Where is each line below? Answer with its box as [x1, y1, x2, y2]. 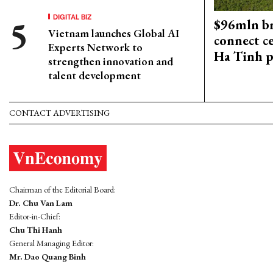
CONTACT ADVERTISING [9, 107, 110, 118]
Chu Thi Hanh [9, 224, 62, 236]
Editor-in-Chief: [9, 211, 60, 222]
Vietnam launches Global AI [48, 26, 179, 40]
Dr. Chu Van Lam [9, 197, 73, 209]
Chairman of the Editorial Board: [9, 184, 116, 196]
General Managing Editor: [9, 238, 94, 249]
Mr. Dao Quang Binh [9, 251, 86, 263]
